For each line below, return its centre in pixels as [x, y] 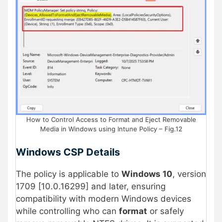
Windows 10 [147, 174]
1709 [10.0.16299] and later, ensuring [91, 187]
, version [189, 174]
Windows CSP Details [68, 152]
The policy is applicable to [69, 174]
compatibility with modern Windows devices [104, 199]
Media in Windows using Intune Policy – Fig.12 [111, 129]
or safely [166, 211]
